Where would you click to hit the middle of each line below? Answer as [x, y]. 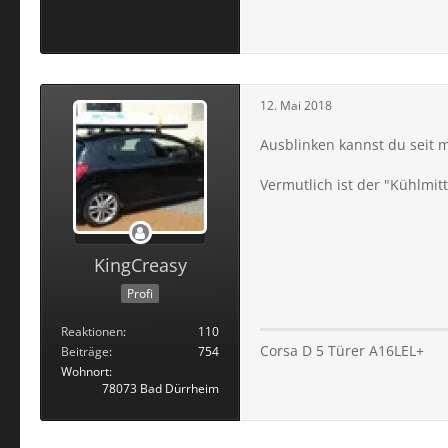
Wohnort [85, 371]
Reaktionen [92, 331]
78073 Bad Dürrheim [160, 388]
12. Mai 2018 [296, 105]
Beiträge [85, 351]
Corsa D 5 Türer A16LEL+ [342, 350]
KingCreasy [140, 265]
